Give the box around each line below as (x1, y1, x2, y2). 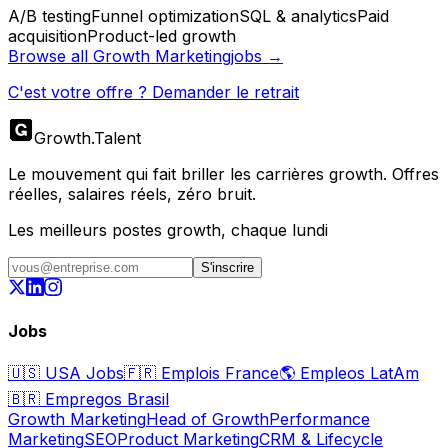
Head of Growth (146, 409, 269, 430)
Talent (94, 127, 141, 148)
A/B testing (8, 5, 91, 26)
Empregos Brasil (40, 389, 169, 410)
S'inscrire (201, 259, 254, 275)
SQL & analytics (239, 5, 357, 26)
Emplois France (156, 363, 279, 384)
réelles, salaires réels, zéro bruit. (8, 183, 256, 204)
